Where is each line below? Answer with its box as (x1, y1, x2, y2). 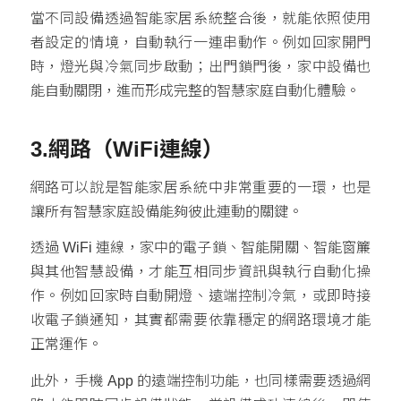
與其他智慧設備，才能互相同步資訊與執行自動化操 (30, 264, 371, 280)
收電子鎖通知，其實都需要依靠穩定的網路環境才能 (30, 312, 371, 328)
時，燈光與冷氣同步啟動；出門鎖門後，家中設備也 (30, 59, 371, 75)
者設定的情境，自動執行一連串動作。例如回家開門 (30, 35, 371, 51)
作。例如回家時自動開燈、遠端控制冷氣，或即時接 (30, 288, 371, 304)
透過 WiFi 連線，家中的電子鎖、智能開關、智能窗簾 (30, 240, 371, 256)
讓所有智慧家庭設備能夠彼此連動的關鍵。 (30, 203, 303, 219)
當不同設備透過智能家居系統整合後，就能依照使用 (30, 11, 371, 27)
